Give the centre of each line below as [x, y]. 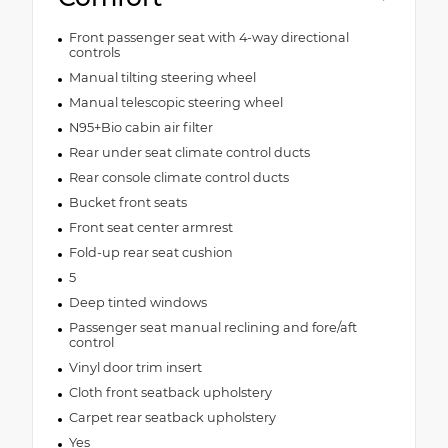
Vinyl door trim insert [135, 367]
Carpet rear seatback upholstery [172, 417]
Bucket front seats [127, 202]
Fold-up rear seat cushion [150, 252]
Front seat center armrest [150, 227]
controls [94, 52]
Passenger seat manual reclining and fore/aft [212, 327]
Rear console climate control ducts [178, 177]
